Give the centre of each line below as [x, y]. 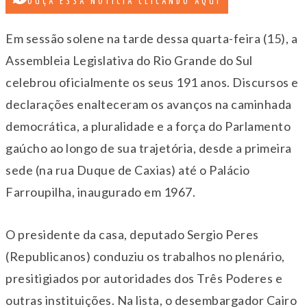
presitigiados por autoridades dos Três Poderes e [144, 279]
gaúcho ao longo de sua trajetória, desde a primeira [149, 148]
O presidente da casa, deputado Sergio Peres [132, 235]
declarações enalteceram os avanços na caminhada [149, 105]
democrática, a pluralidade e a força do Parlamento [148, 126]
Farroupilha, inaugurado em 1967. [100, 192]
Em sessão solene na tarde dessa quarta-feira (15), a [151, 39]
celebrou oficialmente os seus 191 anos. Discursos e [152, 83]
